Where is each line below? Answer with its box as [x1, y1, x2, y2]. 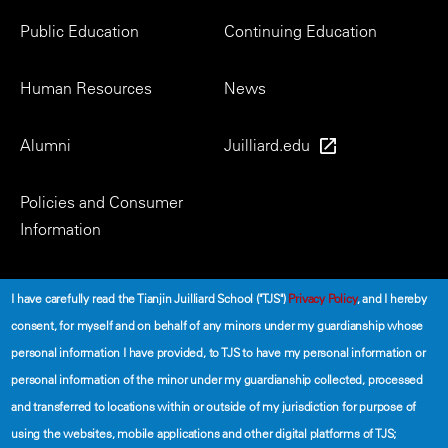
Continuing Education [224, 21, 377, 41]
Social [20, 276, 63, 296]
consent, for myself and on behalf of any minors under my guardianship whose [11, 317, 424, 333]
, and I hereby [356, 290, 427, 306]
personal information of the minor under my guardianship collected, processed [11, 371, 424, 387]
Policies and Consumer [20, 192, 183, 212]
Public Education [20, 21, 139, 41]
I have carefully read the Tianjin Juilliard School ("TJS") [11, 290, 289, 306]
